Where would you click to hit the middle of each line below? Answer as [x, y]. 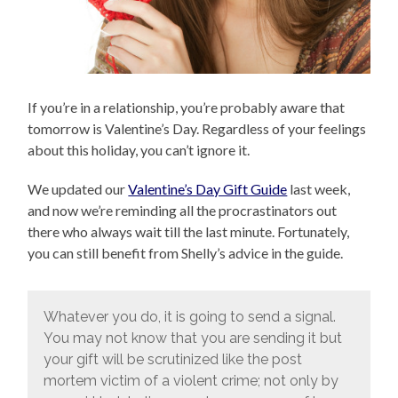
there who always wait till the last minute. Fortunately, [189, 232]
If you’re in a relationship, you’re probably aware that [187, 107]
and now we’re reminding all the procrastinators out [183, 211]
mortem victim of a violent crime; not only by [191, 380]
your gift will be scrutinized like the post [172, 359]
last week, [319, 189]
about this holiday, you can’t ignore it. [139, 150]
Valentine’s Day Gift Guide [208, 189]
